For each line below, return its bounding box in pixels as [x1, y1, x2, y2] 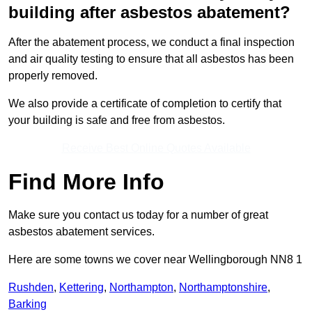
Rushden [8, 281, 54, 294]
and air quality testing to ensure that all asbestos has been [8, 53, 294, 65]
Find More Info [8, 169, 164, 195]
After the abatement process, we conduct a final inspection [8, 36, 295, 49]
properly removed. [8, 70, 97, 82]
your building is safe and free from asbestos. [8, 114, 225, 127]
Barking [8, 298, 47, 311]
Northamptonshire [179, 281, 267, 294]
